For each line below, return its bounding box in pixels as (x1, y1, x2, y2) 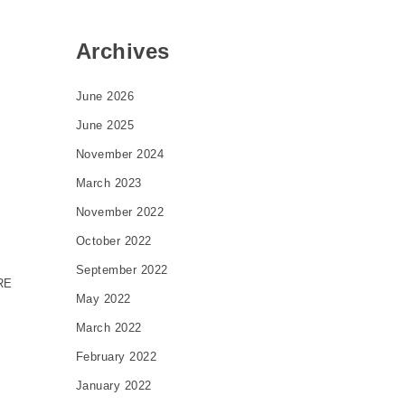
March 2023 (75, 176, 142, 190)
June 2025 (75, 118, 134, 132)
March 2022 (75, 321, 142, 334)
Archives (75, 39, 170, 63)
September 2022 (75, 263, 168, 277)
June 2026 (75, 89, 134, 103)
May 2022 (75, 292, 131, 306)
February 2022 (75, 350, 156, 363)
